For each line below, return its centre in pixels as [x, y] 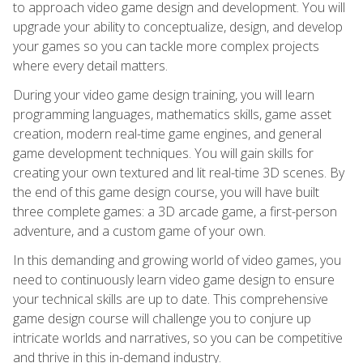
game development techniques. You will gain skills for [163, 153]
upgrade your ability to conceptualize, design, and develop [178, 26]
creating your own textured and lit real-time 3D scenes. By [179, 172]
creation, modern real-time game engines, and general [167, 133]
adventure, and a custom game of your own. [139, 231]
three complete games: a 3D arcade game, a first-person [175, 211]
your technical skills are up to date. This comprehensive [171, 299]
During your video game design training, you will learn [164, 94]
